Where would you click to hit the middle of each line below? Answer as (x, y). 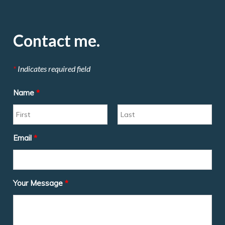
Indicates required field (53, 69)
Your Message (38, 183)
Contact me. (57, 40)
